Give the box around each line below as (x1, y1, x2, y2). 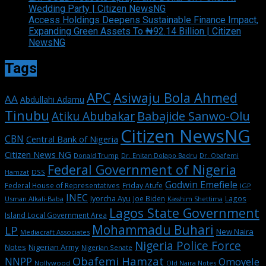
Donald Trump (74, 151, 119, 160)
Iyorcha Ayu (90, 193, 131, 204)
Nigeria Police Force (135, 237, 241, 254)
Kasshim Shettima (167, 194, 223, 203)
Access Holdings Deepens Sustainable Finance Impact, (28, 14, 258, 26)
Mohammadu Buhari (92, 221, 214, 238)
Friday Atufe (122, 180, 163, 191)
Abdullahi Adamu (20, 93, 84, 105)
